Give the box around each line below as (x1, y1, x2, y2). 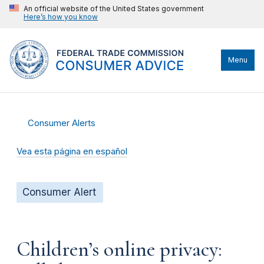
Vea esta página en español (16, 146, 127, 157)
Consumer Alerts (28, 118, 96, 128)
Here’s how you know (24, 12, 98, 21)
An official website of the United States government (24, 4, 204, 13)
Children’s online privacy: (16, 236, 222, 262)
